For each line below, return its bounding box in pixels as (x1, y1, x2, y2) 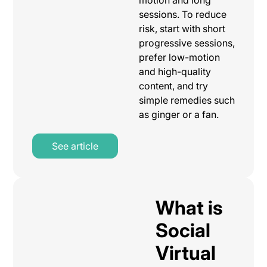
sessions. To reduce (138, 8, 226, 20)
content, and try (138, 79, 208, 92)
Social (155, 218, 210, 242)
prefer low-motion (138, 51, 220, 63)
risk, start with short (138, 22, 225, 35)
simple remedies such (138, 94, 235, 106)
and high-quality (138, 65, 211, 77)
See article (52, 139, 99, 152)
